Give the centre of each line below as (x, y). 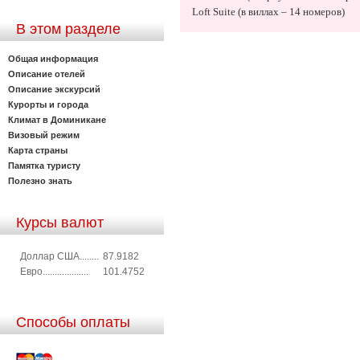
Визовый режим (44, 135)
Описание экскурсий (54, 89)
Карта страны (38, 150)
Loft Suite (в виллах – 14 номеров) (268, 12)
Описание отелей (47, 74)
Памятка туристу (44, 165)
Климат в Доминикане (57, 119)
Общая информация (53, 58)
